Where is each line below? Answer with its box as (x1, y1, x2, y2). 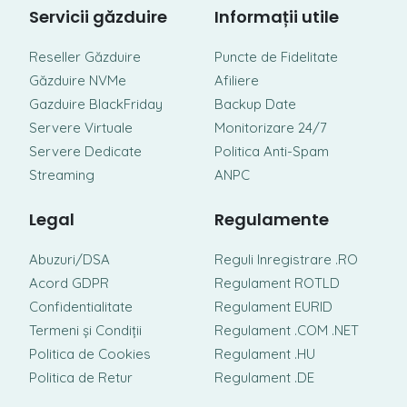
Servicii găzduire (29, 5, 167, 28)
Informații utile (214, 5, 339, 28)
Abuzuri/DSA (29, 251, 110, 268)
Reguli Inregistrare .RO (214, 251, 358, 268)
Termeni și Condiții (29, 322, 142, 339)
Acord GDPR (29, 274, 109, 292)
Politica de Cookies (29, 345, 151, 362)
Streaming (29, 166, 94, 184)
